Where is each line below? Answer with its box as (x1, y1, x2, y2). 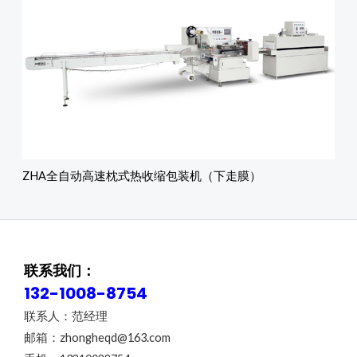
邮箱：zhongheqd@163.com (24, 330, 171, 344)
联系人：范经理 (24, 308, 108, 323)
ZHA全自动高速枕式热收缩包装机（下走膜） (22, 169, 261, 183)
